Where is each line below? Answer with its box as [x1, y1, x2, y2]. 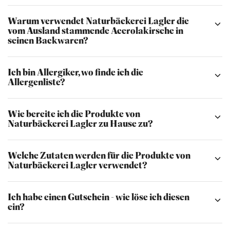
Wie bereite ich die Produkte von [8, 108, 140, 120]
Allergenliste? [8, 76, 65, 88]
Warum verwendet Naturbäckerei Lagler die [8, 15, 189, 27]
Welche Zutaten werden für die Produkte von [8, 150, 190, 161]
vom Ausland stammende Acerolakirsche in [8, 25, 183, 36]
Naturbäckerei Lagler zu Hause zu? [8, 118, 153, 129]
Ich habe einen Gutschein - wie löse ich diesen [8, 191, 189, 203]
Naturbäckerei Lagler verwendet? [8, 160, 147, 171]
